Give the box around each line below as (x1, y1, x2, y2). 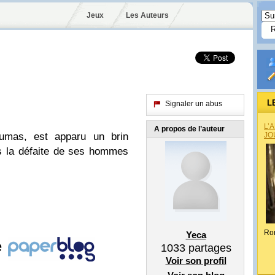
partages (185, 242, 231, 254)
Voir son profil (165, 255, 227, 266)
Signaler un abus (165, 99, 222, 108)
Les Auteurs (125, 11, 169, 20)
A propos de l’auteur (154, 125, 225, 133)
